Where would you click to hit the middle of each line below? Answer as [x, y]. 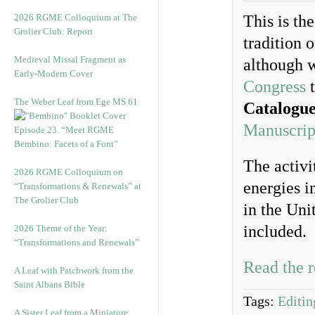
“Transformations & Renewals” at [78, 186]
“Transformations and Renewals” [77, 242]
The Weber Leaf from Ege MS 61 [76, 102]
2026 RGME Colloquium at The [76, 17]
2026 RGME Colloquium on [69, 172]
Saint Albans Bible [50, 284]
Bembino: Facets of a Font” [66, 144]
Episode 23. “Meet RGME [64, 130]
